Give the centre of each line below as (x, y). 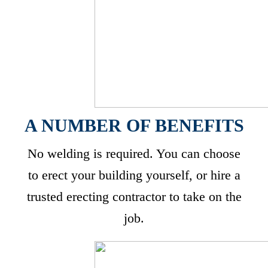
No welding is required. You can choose (134, 153)
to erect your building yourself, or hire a (134, 175)
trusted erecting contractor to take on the (134, 197)
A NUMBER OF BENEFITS (134, 125)
